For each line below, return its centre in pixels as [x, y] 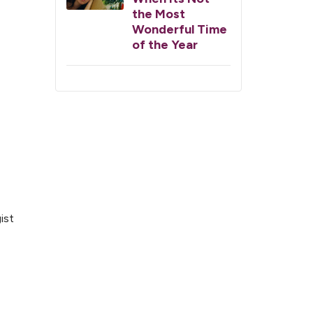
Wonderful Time [180, 29]
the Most [159, 14]
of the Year [165, 44]
